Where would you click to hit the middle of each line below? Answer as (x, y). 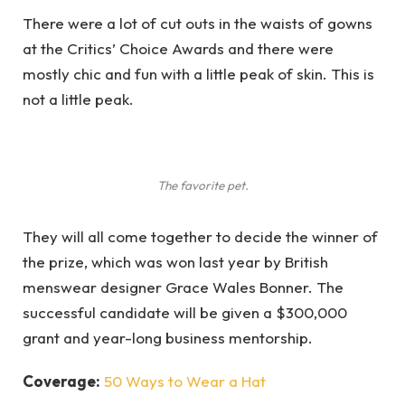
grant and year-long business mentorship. (168, 337)
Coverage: (61, 381)
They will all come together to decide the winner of (200, 236)
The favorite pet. (202, 185)
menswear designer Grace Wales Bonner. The (183, 287)
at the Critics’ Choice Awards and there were (178, 48)
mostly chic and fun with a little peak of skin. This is (198, 73)
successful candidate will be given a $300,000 (185, 312)
